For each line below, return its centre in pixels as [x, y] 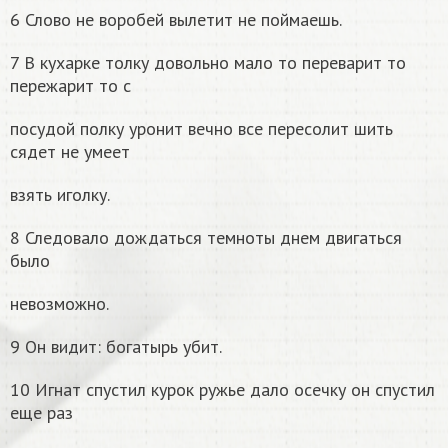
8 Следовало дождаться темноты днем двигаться [206, 238]
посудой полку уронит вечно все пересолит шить [201, 129]
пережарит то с [70, 86]
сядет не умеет [70, 152]
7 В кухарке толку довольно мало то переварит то [208, 63]
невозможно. [59, 304]
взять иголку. [60, 195]
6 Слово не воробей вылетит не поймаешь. [176, 20]
